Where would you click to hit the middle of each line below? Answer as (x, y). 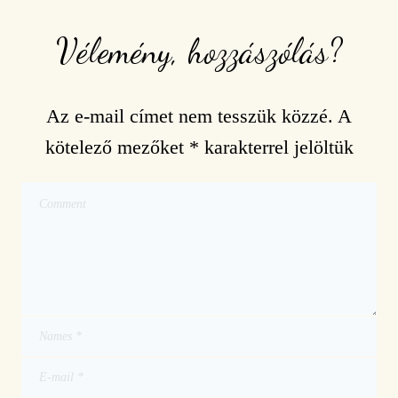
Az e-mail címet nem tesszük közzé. (190, 115)
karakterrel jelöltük (276, 147)
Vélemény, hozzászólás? (199, 51)
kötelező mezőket (117, 147)
